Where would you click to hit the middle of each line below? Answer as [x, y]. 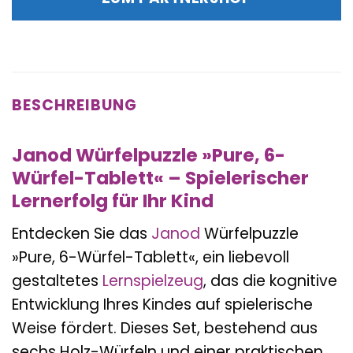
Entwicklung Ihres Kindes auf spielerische [162, 304]
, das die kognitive [270, 281]
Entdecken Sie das [82, 233]
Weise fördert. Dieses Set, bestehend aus [165, 328]
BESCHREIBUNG [74, 105]
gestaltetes [57, 281]
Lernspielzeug [153, 281]
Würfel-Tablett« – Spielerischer [160, 178]
